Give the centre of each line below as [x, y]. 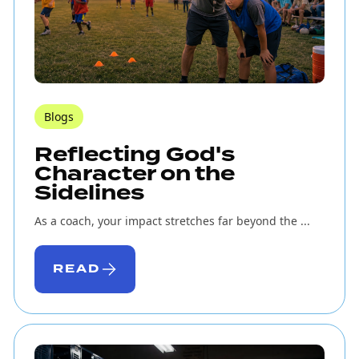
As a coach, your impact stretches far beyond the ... [172, 221]
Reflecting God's [134, 155]
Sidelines [89, 194]
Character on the [134, 174]
